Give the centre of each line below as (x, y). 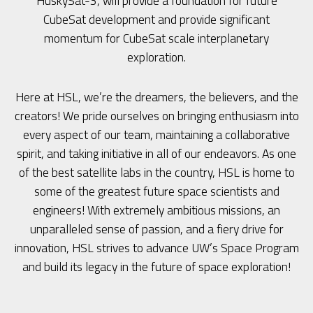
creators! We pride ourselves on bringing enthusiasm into (156, 116)
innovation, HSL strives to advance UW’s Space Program (156, 248)
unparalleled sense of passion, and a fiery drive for (156, 229)
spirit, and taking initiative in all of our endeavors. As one (156, 154)
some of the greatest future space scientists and (156, 191)
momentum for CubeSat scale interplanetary (156, 38)
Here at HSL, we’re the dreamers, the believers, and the (156, 97)
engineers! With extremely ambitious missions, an (156, 210)
